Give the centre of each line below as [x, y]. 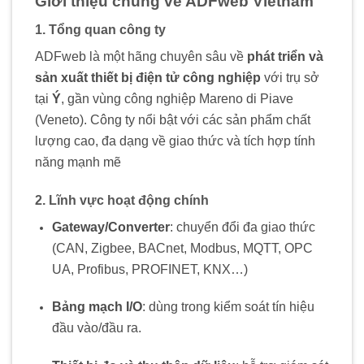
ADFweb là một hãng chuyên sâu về [141, 56]
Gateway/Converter [110, 227]
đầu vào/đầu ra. [96, 328]
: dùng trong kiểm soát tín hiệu [228, 307]
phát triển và [285, 56]
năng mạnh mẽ [78, 162]
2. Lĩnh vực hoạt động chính [122, 200]
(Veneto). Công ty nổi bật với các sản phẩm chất [173, 119]
